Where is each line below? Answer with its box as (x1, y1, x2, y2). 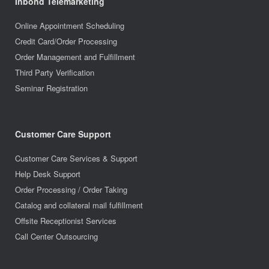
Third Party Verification (15, 66, 94, 78)
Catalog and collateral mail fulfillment (15, 199, 143, 211)
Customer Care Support (15, 127, 111, 140)
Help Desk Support (15, 168, 80, 180)
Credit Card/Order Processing (15, 35, 117, 47)
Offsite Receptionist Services (15, 214, 116, 226)
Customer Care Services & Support (15, 152, 138, 164)
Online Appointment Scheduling (15, 19, 124, 31)
